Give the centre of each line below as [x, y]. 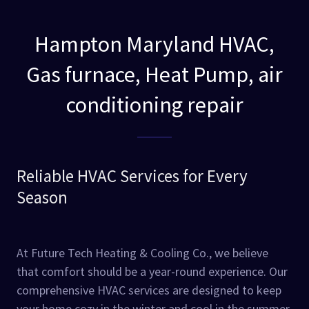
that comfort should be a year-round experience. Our [152, 272]
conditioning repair [154, 105]
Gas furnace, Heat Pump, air [154, 75]
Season [42, 198]
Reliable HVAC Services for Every [132, 176]
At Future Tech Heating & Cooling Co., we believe [142, 253]
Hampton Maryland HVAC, [154, 44]
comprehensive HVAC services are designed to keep [149, 290]
